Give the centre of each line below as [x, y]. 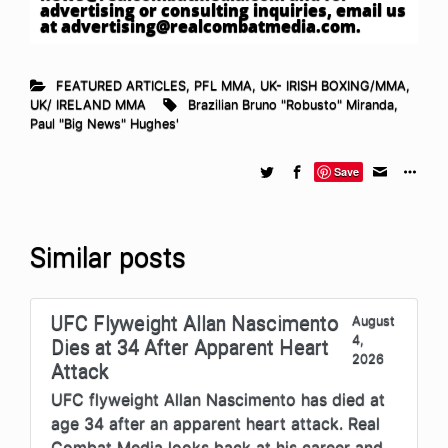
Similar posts [108, 257]
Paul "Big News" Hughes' [104, 123]
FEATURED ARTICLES [120, 85]
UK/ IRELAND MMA [88, 104]
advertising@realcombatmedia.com [208, 25]
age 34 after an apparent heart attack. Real [215, 422]
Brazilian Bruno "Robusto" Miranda [290, 104]
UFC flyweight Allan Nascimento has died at [218, 398]
